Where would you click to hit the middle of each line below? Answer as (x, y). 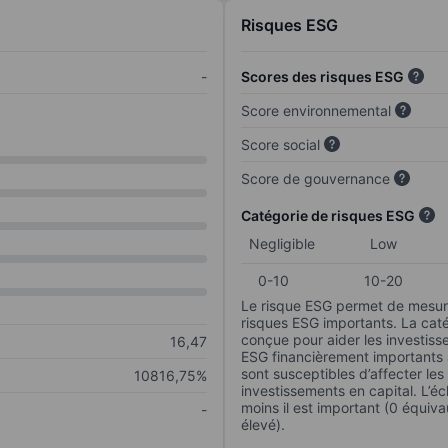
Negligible (282, 244)
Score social (280, 145)
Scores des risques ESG (322, 77)
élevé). (263, 425)
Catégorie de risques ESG (328, 216)
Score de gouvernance (315, 179)
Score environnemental (316, 111)
